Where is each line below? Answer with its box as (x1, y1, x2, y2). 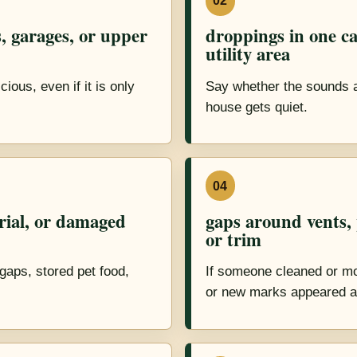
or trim (205, 226, 261, 253)
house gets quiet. (205, 99, 308, 115)
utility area (205, 41, 290, 68)
